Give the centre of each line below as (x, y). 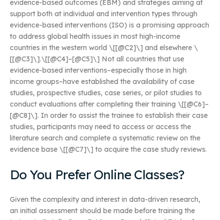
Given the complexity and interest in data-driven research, (105, 200)
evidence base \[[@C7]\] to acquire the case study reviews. (108, 149)
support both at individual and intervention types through (104, 14)
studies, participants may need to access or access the (100, 127)
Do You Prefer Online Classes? (97, 174)
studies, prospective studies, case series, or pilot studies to (106, 93)
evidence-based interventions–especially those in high (98, 70)
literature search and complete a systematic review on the (105, 138)
